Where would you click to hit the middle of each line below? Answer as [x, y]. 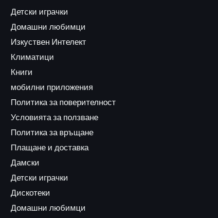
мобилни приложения [52, 87]
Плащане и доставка [50, 148]
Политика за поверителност [64, 102]
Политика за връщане [52, 133]
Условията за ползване [55, 118]
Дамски [25, 163]
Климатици [33, 57]
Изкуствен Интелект [49, 42]
